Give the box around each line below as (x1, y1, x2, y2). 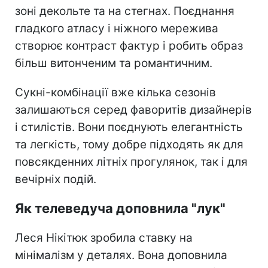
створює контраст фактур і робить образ (15, 39, 243, 53)
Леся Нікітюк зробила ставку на (15, 231, 193, 245)
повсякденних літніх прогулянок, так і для (15, 155, 248, 169)
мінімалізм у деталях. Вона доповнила (15, 248, 227, 263)
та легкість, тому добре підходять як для (15, 138, 243, 152)
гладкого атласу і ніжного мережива (15, 22, 218, 36)
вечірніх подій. (15, 172, 96, 187)
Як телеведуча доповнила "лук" (15, 200, 226, 217)
